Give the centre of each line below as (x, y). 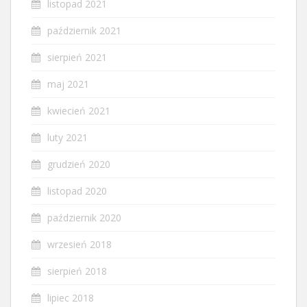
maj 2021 (68, 84)
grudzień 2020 (79, 164)
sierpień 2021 (77, 58)
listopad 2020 (77, 191)
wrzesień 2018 (79, 245)
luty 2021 (67, 138)
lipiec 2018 (71, 298)
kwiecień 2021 (79, 111)
